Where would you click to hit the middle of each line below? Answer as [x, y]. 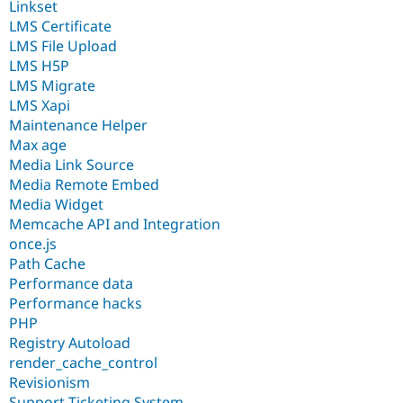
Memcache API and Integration [115, 224]
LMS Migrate [52, 86]
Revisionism [49, 383]
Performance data [71, 284]
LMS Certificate [60, 27]
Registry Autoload [70, 343]
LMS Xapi [40, 106]
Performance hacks [76, 304]
